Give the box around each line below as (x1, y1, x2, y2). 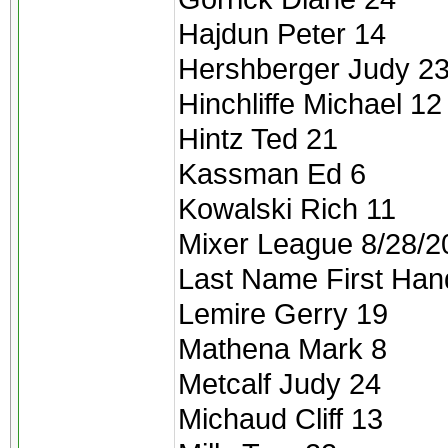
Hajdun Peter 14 (178, 17, 386, 50)
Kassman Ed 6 (178, 157, 366, 190)
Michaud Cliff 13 (178, 402, 383, 435)
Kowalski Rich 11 (178, 192, 396, 225)
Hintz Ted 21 (178, 122, 338, 155)
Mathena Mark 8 (178, 332, 387, 365)
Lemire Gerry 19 (178, 297, 388, 330)
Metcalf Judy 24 (178, 367, 381, 400)
